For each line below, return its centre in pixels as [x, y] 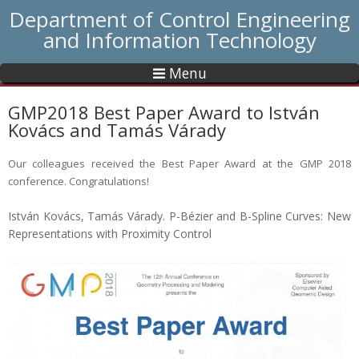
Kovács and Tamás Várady [117, 130]
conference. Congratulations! [79, 181]
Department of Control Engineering [179, 19]
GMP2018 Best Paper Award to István [164, 112]
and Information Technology [179, 40]
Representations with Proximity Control [110, 234]
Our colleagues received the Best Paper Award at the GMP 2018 [179, 163]
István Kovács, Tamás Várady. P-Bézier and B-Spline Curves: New [179, 216]
